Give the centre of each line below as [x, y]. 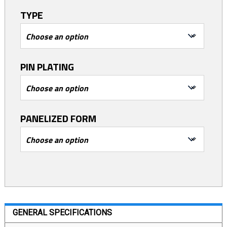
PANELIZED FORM [58, 118]
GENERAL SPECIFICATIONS [62, 213]
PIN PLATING [47, 67]
